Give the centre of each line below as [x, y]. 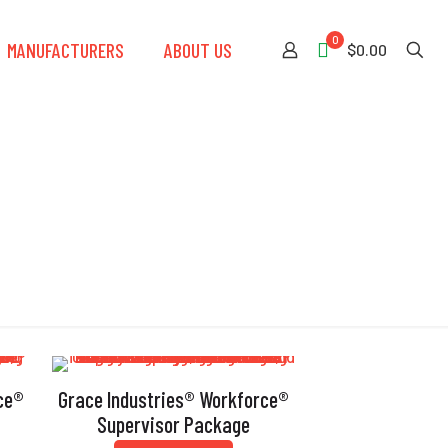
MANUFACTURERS [65, 50]
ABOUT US [198, 50]
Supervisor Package [173, 424]
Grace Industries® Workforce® [173, 399]
